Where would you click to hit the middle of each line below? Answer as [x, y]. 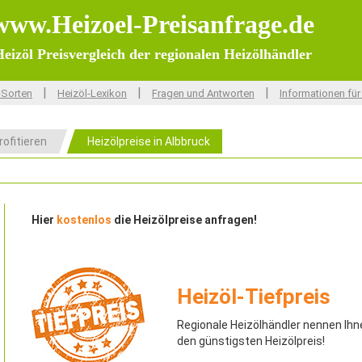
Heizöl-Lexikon [92, 93]
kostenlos [84, 220]
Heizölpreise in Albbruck [149, 141]
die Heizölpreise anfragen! [184, 220]
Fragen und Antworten [203, 93]
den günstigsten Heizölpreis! [251, 341]
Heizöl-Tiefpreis [254, 297]
